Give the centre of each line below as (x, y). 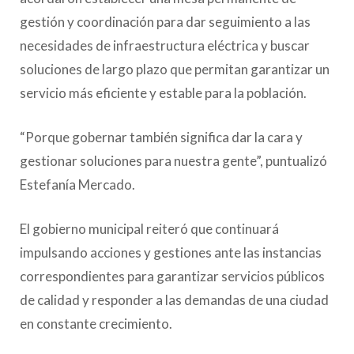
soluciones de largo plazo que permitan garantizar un (175, 69)
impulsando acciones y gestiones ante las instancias (171, 252)
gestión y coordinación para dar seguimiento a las (165, 21)
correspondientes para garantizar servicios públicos (172, 276)
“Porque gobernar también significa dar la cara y (161, 137)
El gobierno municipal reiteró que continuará (149, 228)
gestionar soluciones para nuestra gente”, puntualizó (173, 160)
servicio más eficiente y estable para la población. (163, 92)
